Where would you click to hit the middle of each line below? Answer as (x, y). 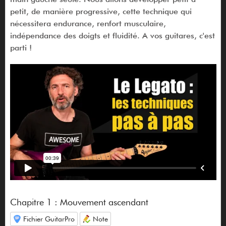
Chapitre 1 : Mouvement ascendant (79, 202)
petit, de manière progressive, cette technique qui (101, 11)
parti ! (21, 47)
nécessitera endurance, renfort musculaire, (88, 23)
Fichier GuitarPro (49, 219)
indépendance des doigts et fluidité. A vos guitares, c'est (112, 35)
